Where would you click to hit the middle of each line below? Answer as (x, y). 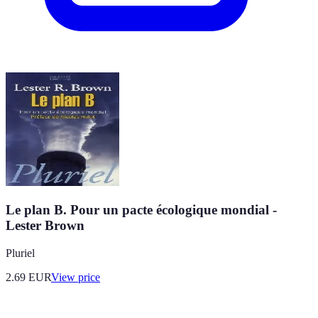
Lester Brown (45, 225)
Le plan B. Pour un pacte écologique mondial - (141, 209)
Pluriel (20, 253)
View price (76, 277)
